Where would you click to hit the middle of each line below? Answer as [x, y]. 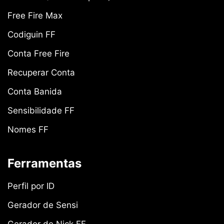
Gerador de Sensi [43, 205]
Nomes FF [28, 130]
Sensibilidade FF [41, 111]
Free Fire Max [35, 16]
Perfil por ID [31, 186]
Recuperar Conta [41, 73]
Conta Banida [35, 92]
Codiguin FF [31, 35]
